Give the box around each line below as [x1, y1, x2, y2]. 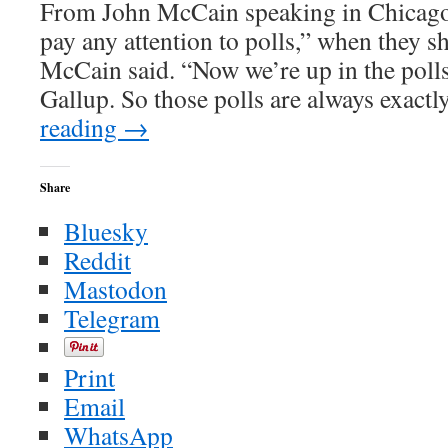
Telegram [64, 301, 160, 335]
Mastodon [64, 272, 167, 306]
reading [40, 110, 123, 144]
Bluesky [64, 214, 148, 248]
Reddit [64, 243, 131, 277]
